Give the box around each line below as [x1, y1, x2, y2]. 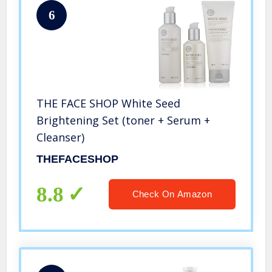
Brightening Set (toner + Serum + [36, 113, 211, 128]
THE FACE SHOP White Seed [36, 96, 181, 111]
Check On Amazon [132, 189, 212, 200]
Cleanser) [36, 130, 85, 145]
